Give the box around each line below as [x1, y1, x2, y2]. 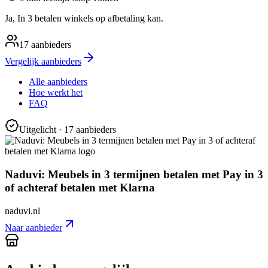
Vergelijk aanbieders [5, 56, 81, 67]
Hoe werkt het [29, 87, 83, 98]
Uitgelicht [19, 124, 56, 135]
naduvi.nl [5, 205, 40, 216]
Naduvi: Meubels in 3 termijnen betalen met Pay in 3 [5, 168, 263, 181]
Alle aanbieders [29, 77, 87, 87]
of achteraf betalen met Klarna [5, 181, 155, 194]
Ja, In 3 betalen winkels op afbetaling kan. [5, 13, 163, 24]
